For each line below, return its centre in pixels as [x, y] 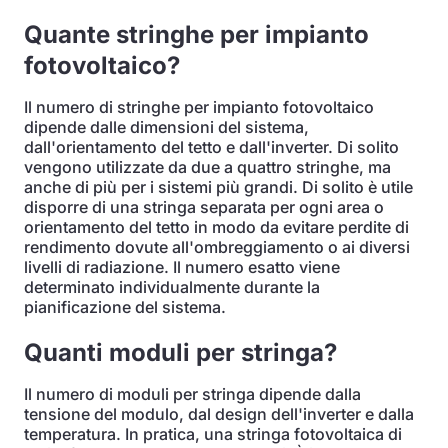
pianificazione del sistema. [125, 307]
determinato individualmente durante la [172, 287]
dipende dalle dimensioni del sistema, [166, 127]
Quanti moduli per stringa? [180, 352]
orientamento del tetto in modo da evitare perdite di [216, 227]
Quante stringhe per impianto [196, 34]
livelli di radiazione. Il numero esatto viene [182, 267]
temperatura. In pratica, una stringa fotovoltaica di [213, 434]
